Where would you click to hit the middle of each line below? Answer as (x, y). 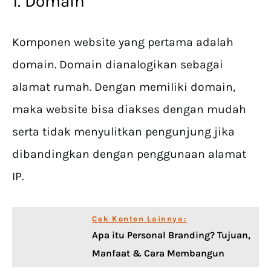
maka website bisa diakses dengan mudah (129, 109)
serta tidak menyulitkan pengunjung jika (123, 132)
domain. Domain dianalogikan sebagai (118, 65)
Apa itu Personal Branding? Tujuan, (171, 235)
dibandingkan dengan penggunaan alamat (129, 154)
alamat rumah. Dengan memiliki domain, (124, 87)
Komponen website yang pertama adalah (123, 42)
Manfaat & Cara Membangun (158, 253)
